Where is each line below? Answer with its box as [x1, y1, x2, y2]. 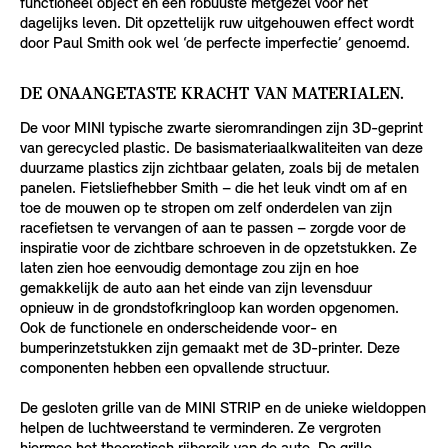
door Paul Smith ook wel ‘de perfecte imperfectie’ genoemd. [20, 36, 410, 53]
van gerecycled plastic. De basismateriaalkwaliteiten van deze [20, 141, 423, 158]
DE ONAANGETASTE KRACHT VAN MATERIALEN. [20, 85, 404, 105]
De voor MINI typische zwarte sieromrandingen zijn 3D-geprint [20, 121, 423, 138]
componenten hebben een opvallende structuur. [20, 361, 330, 378]
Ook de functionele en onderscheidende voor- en [20, 321, 337, 338]
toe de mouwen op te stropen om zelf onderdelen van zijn [20, 201, 392, 218]
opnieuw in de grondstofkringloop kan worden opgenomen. [20, 301, 399, 318]
